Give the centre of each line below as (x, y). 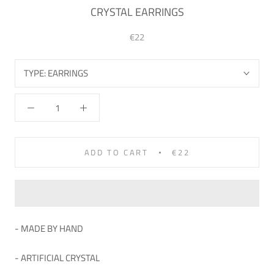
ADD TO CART (116, 153)
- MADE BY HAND (49, 229)
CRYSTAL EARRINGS (137, 12)
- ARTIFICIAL (39, 258)
